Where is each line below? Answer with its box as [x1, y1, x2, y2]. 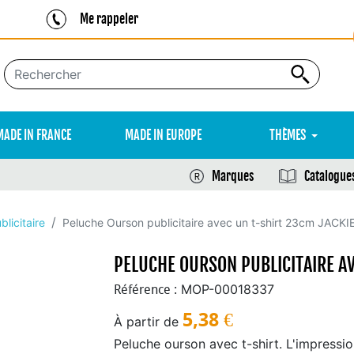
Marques [212, 168, 254, 184]
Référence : [114, 282, 177, 297]
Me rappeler [79, 10, 138, 27]
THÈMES [269, 127, 306, 143]
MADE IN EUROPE [125, 127, 201, 143]
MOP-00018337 [181, 281, 274, 297]
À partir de [114, 314, 179, 330]
